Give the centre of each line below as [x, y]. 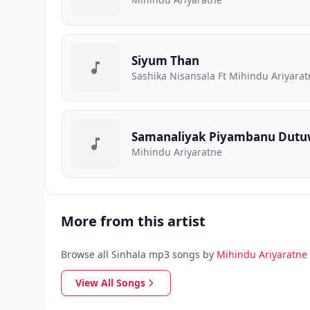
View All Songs [110, 283]
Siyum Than [165, 61]
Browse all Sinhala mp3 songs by [137, 254]
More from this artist [133, 221]
